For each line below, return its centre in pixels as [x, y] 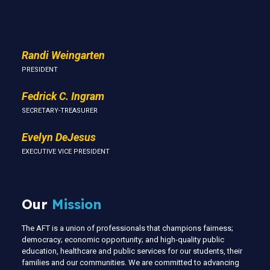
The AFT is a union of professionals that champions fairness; [127, 228]
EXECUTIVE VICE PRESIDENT [66, 152]
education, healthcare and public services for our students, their [132, 251]
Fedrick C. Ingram [63, 96]
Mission [74, 205]
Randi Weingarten [63, 55]
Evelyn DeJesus [59, 137]
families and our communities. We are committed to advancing [130, 262]
